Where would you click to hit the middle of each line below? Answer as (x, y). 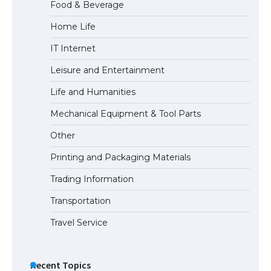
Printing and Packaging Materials (120, 157)
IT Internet (73, 48)
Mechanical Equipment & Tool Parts (126, 113)
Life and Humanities (93, 92)
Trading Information (92, 179)
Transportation (80, 201)
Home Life (73, 26)
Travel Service (79, 222)
